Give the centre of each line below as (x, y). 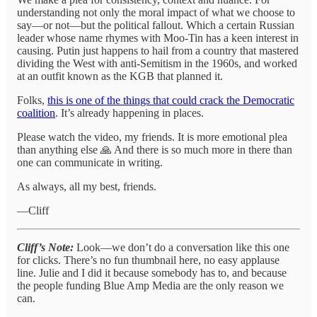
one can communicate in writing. (90, 162)
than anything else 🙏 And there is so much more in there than (155, 150)
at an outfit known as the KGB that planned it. (120, 76)
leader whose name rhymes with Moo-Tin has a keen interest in (158, 38)
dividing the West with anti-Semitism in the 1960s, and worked (157, 63)
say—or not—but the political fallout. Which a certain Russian (156, 25)
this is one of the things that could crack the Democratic (171, 100)
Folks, (32, 100)
